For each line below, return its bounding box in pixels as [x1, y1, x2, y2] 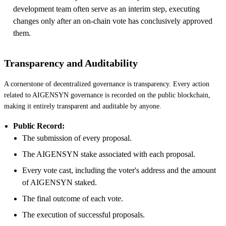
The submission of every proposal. [22, 133, 132, 142]
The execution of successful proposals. [22, 210, 145, 219]
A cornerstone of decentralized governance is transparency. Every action [4, 80, 209, 88]
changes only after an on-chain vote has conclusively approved [13, 16, 212, 25]
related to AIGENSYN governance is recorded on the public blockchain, [4, 91, 210, 99]
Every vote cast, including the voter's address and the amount [22, 165, 216, 175]
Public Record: [13, 121, 65, 130]
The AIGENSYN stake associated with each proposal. [22, 149, 195, 158]
